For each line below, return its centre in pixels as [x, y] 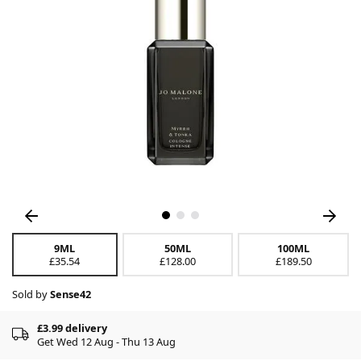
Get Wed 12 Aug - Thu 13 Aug [106, 341]
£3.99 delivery [72, 328]
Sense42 [71, 294]
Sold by [31, 294]
